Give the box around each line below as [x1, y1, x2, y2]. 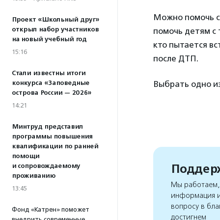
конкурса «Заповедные [12, 79, 89, 87]
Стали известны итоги [12, 69, 85, 77]
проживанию [12, 172, 55, 180]
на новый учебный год [12, 35, 86, 43]
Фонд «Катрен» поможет [12, 206, 89, 213]
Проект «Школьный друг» [12, 16, 99, 24]
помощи [12, 152, 39, 160]
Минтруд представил [12, 123, 83, 131]
